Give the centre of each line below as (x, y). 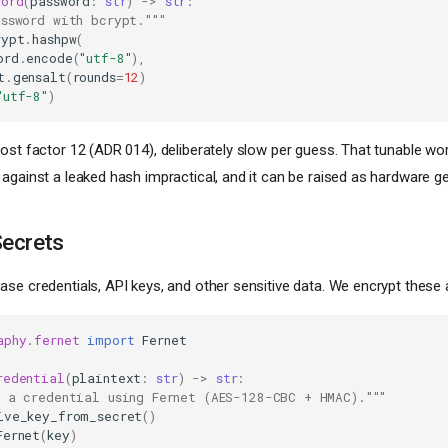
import (111, 340)
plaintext (106, 378)
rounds (94, 77)
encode (49, 58)
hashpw (54, 39)
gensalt (39, 77)
